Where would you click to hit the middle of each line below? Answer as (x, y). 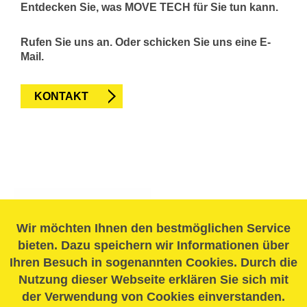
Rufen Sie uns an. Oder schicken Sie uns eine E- (146, 42)
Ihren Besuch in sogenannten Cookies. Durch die (153, 262)
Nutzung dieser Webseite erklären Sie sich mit (153, 280)
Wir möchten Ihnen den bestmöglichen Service (153, 228)
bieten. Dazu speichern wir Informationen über (153, 245)
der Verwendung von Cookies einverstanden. (153, 297)
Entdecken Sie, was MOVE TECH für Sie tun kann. (149, 7)
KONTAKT (61, 96)
